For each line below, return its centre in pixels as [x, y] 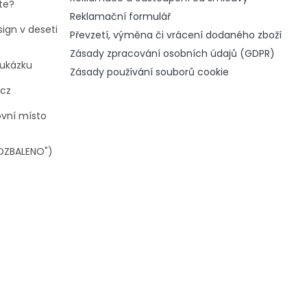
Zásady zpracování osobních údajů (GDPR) [172, 54]
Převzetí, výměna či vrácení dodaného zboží [176, 35]
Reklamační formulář [120, 17]
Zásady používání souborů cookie [149, 72]
